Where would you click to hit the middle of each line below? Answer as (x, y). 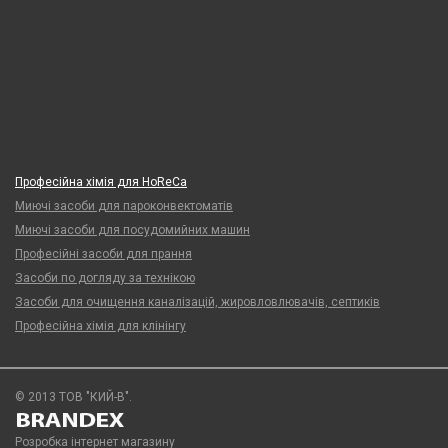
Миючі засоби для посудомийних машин (132, 230)
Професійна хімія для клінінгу (100, 326)
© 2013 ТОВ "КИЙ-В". (73, 397)
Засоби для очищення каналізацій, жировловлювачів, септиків (197, 302)
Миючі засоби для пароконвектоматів (124, 206)
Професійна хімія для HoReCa (101, 182)
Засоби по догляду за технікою (105, 278)
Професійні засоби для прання (103, 254)
